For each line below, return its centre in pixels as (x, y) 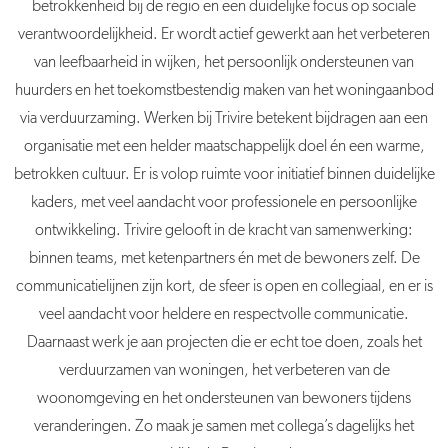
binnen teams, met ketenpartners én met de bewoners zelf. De (224, 258)
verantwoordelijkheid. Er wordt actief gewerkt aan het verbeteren (224, 34)
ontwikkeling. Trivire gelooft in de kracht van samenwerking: (224, 230)
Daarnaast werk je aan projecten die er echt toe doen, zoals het (224, 342)
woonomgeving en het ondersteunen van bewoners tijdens (224, 398)
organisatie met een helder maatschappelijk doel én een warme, (224, 146)
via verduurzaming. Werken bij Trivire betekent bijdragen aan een (224, 118)
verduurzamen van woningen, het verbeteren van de (224, 370)
